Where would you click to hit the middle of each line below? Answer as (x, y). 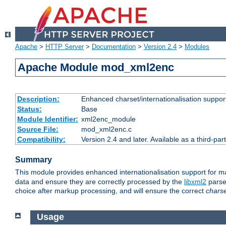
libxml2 (195, 182)
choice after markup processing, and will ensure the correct (110, 191)
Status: (29, 109)
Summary (34, 160)
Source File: (38, 129)
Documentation (114, 47)
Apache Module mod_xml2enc (96, 68)
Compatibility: (41, 139)
